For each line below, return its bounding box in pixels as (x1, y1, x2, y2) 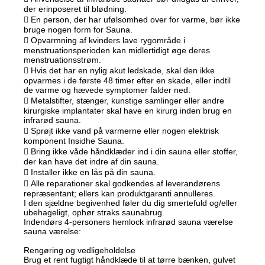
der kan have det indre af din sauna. (24, 157, 160, 167)
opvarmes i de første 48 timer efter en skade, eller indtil (24, 76, 231, 86)
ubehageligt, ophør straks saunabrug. (24, 208, 165, 218)
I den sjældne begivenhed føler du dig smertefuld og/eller (24, 198, 238, 208)
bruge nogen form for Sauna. (24, 25, 133, 35)
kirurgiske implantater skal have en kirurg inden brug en (24, 106, 232, 116)
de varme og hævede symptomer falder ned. (24, 85, 191, 95)
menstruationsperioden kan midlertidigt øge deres (24, 46, 211, 56)
